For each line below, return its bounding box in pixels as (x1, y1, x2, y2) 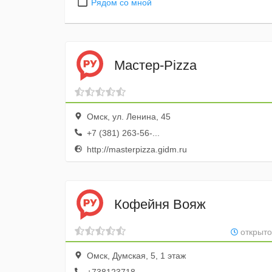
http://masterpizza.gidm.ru (84, 144, 187, 154)
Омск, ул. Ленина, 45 (84, 112, 171, 121)
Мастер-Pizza (114, 57, 197, 73)
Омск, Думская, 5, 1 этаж (84, 251, 186, 260)
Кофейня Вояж (114, 196, 206, 212)
